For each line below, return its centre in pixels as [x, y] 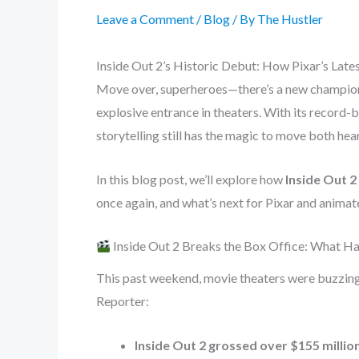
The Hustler [290, 19]
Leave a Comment [145, 19]
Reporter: [123, 301]
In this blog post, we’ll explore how [191, 179]
